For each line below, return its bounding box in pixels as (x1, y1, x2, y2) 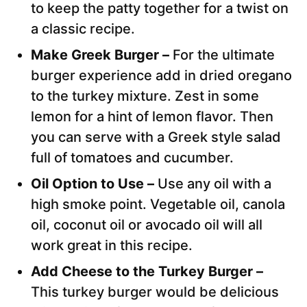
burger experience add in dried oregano (31, 67, 292, 84)
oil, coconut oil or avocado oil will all (31, 217, 262, 234)
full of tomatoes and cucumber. (31, 149, 234, 167)
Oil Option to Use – (31, 175, 158, 193)
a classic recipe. (31, 21, 135, 38)
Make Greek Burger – (31, 47, 173, 64)
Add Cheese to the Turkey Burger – (31, 263, 263, 280)
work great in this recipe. (31, 237, 193, 254)
